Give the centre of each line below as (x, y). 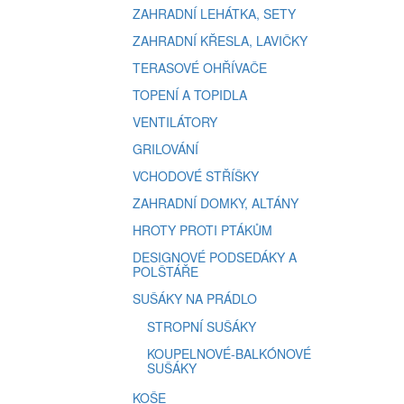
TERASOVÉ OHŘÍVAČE (200, 68)
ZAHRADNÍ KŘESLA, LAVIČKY (220, 41)
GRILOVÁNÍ (165, 149)
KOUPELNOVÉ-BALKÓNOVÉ (229, 353)
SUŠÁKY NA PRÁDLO (195, 298)
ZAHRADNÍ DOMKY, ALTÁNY (216, 203)
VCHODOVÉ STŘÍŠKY (196, 176)
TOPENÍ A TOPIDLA (190, 95)
